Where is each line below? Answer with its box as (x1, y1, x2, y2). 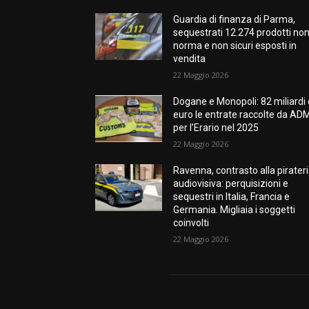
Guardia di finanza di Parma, (173, 14, 296, 26)
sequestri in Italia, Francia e (173, 191, 290, 203)
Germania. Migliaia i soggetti (173, 204, 296, 216)
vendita (173, 53, 206, 65)
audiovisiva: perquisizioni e (173, 178, 289, 190)
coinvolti (173, 217, 210, 229)
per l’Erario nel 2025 (173, 122, 259, 134)
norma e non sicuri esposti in (173, 40, 297, 52)
